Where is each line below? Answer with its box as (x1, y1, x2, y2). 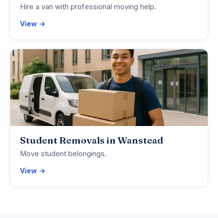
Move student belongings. (20, 149, 107, 159)
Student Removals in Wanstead (20, 134, 163, 146)
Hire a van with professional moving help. (20, 2, 156, 12)
